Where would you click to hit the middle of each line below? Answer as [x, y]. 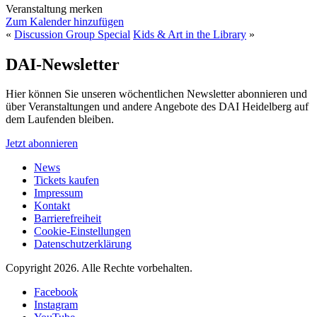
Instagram [56, 305]
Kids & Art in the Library [190, 34]
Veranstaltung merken [54, 8]
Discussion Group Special [72, 34]
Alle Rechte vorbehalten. [137, 268]
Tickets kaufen [67, 180]
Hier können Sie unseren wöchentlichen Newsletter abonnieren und [156, 94]
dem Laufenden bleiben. [60, 120]
